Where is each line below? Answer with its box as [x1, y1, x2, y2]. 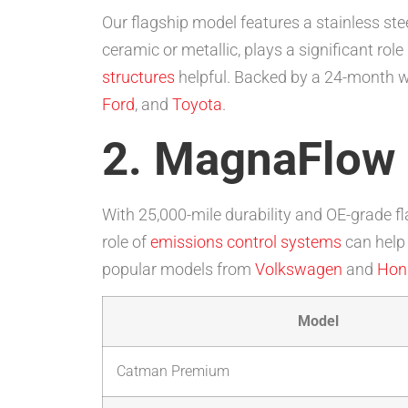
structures [102, 66, 175, 87]
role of [102, 232, 150, 251]
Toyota [172, 94, 222, 114]
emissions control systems [150, 232, 342, 251]
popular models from [102, 260, 255, 279]
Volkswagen [255, 260, 342, 279]
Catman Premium [117, 362, 229, 381]
